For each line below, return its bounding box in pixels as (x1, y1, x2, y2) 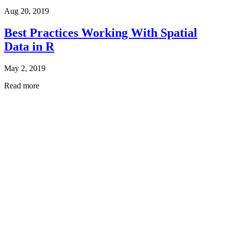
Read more (4, 81, 39, 90)
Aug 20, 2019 (4, 7, 49, 16)
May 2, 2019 (4, 64, 45, 73)
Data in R (4, 40, 54, 54)
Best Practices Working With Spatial (4, 26, 197, 40)
